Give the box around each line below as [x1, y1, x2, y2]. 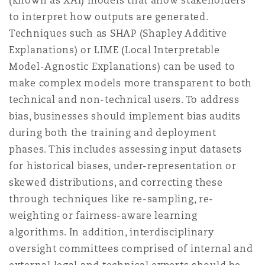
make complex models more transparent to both [9, 77, 253, 89]
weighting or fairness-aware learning [9, 209, 198, 222]
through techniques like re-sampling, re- [9, 193, 214, 205]
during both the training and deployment [9, 127, 216, 139]
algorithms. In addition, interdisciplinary [9, 226, 214, 238]
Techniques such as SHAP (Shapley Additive [9, 27, 227, 40]
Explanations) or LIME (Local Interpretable [9, 44, 220, 56]
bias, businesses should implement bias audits [9, 110, 241, 122]
